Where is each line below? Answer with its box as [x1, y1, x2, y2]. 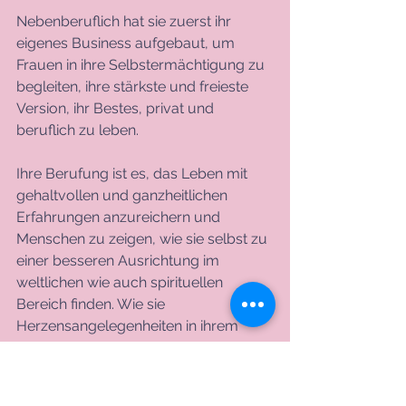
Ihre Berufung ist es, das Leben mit [16, 164, 251, 182]
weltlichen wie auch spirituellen [16, 273, 227, 291]
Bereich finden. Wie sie [16, 295, 169, 313]
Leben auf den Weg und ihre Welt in [16, 338, 256, 356]
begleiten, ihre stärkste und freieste [16, 77, 252, 95]
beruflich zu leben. [16, 121, 150, 139]
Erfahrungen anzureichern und [16, 208, 224, 226]
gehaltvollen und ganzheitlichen [16, 186, 231, 204]
